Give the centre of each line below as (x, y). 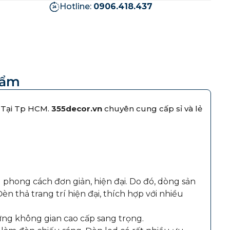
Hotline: (77, 6)
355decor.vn (76, 108)
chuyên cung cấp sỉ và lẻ (152, 108)
